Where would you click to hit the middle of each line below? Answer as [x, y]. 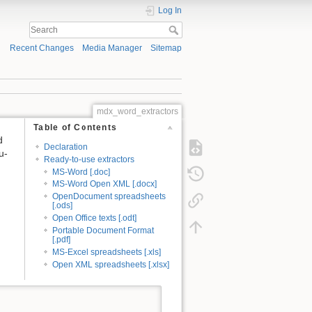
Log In [170, 10]
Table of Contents [76, 128]
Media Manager [112, 48]
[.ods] [63, 206]
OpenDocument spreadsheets [109, 197]
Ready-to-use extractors [89, 159]
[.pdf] [62, 240]
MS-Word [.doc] [81, 172]
